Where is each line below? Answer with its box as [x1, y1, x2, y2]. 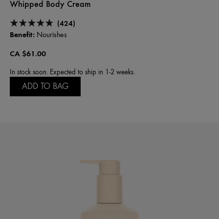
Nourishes [35, 30, 67, 40]
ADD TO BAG [22, 81, 68, 91]
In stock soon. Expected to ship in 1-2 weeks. [10, 68, 135, 77]
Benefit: [10, 30, 35, 40]
